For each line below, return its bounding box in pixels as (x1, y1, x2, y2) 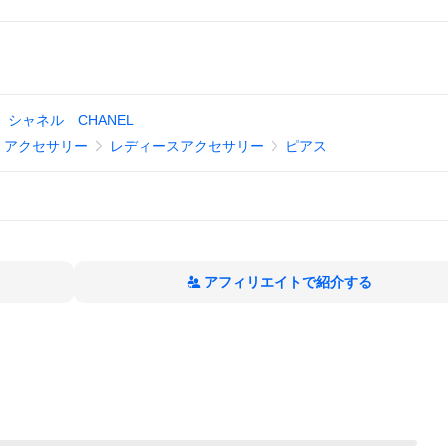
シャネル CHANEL (7, 112, 134, 128)
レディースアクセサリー (109, 138, 264, 154)
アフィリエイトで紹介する (204, 274, 372, 290)
